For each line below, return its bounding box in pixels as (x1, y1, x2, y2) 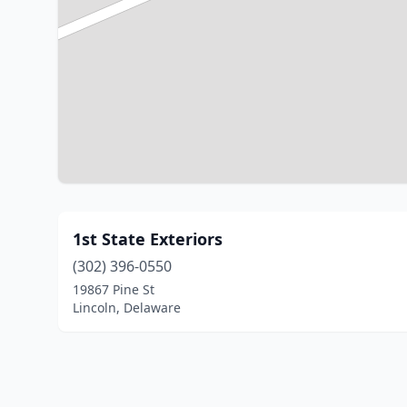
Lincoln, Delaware (73, 299, 181, 316)
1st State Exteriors (73, 228, 223, 250)
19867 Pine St (73, 281, 154, 298)
